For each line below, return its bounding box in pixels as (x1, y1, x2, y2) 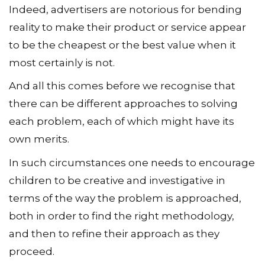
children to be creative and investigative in (9, 174, 225, 186)
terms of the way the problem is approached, (9, 192, 241, 204)
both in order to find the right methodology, (9, 209, 234, 222)
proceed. (9, 245, 54, 257)
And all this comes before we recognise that (9, 80, 235, 92)
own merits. (9, 133, 72, 145)
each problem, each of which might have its (9, 115, 234, 127)
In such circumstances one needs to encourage (9, 156, 255, 169)
